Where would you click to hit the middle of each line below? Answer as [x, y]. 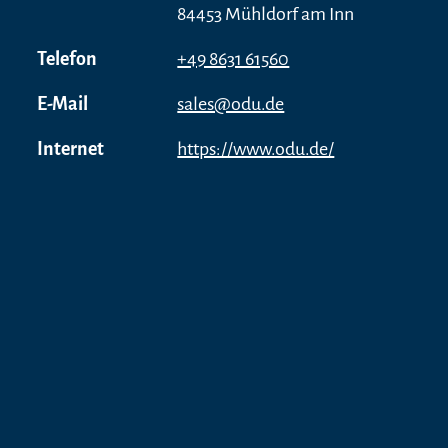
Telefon [67, 58]
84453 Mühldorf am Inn [266, 13]
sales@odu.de [231, 103]
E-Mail [63, 103]
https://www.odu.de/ [256, 148]
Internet [71, 148]
